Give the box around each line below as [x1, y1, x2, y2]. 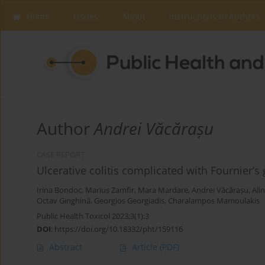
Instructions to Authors [169, 11, 260, 22]
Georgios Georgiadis [94, 196, 164, 206]
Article [132, 241, 160, 253]
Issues [73, 11, 98, 22]
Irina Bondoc [37, 185, 82, 196]
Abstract [49, 241, 82, 253]
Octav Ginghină [37, 196, 91, 206]
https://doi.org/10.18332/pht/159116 [54, 224, 183, 235]
